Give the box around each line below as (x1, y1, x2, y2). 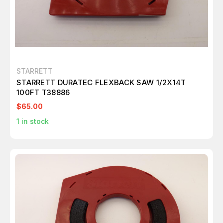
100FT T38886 (16, 88, 70, 97)
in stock (19, 117, 49, 125)
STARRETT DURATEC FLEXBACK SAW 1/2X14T (16, 78, 95, 87)
